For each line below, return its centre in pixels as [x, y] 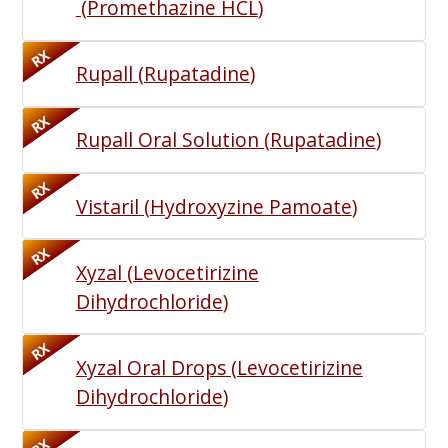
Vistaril [107, 206]
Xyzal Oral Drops [150, 367]
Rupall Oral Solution [167, 140]
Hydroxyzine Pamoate [250, 206]
